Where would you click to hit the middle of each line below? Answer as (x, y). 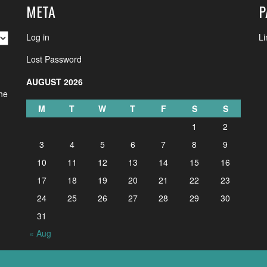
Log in (38, 37)
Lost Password (54, 59)
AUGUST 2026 (55, 82)
